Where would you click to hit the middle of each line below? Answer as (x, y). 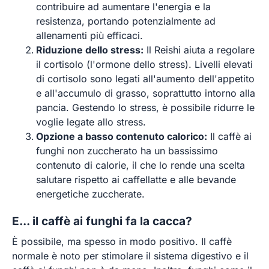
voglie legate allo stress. (91, 122)
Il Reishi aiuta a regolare (199, 50)
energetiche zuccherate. (90, 194)
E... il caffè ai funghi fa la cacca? (102, 221)
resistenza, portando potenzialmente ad (126, 21)
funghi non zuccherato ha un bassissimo (127, 151)
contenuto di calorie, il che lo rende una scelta (141, 165)
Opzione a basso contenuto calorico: (122, 137)
